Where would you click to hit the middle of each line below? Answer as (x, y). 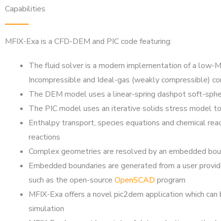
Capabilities (25, 9)
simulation (46, 209)
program (170, 180)
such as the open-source (72, 180)
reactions (44, 137)
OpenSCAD (135, 180)
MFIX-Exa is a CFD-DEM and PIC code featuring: (88, 41)
